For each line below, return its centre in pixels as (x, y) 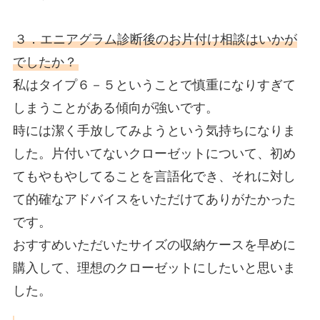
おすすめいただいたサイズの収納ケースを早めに (154, 245)
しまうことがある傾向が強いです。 (115, 108)
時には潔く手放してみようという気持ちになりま (154, 131)
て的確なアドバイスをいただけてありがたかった (154, 200)
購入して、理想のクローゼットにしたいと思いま (154, 268)
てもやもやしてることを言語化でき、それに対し (154, 177)
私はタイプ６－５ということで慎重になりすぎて (154, 85)
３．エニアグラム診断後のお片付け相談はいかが (155, 40)
